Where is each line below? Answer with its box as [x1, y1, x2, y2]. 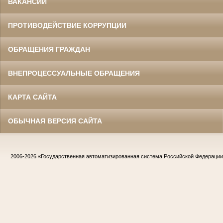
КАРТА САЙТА [8, 93, 57, 102]
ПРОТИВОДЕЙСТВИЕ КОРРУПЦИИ [8, 21, 126, 30]
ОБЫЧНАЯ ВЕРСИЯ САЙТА [8, 117, 102, 125]
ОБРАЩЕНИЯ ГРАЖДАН [8, 45, 90, 54]
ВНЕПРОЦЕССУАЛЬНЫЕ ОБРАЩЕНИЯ [8, 69, 140, 78]
